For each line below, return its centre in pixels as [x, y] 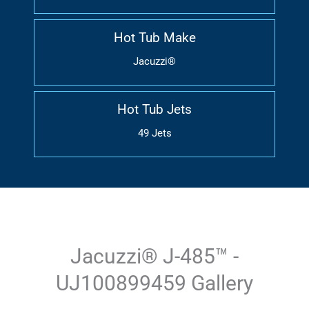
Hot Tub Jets [154, 110]
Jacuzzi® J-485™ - [154, 257]
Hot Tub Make [154, 38]
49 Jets [154, 133]
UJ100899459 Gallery [154, 283]
